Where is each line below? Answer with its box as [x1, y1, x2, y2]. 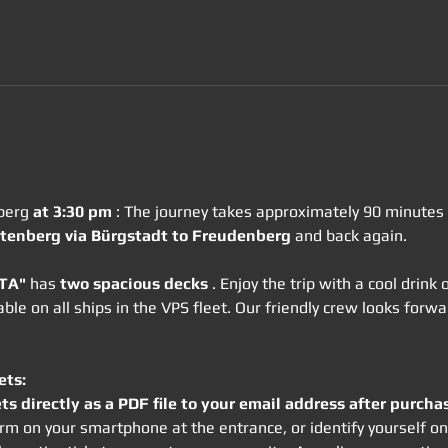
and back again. [290, 226, 407, 245]
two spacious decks [59, 274, 208, 293]
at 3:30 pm [32, 202, 112, 221]
